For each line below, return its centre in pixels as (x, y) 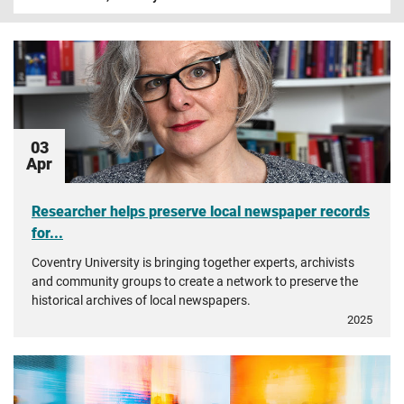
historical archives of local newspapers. (141, 300)
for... (47, 233)
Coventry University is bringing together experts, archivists (193, 262)
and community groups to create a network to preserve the (195, 281)
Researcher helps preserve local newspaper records (201, 211)
